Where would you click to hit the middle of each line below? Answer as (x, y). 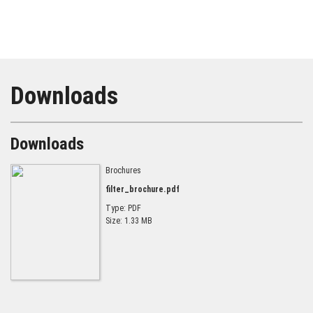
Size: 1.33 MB (129, 221)
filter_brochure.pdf (143, 190)
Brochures (123, 171)
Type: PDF (123, 209)
